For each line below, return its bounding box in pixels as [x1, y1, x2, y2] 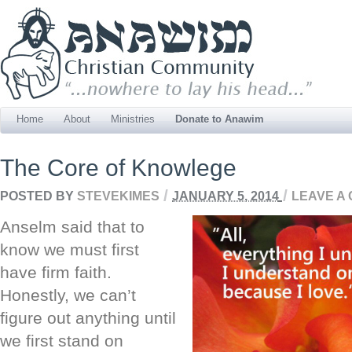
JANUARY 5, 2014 [172, 188, 279, 202]
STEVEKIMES [77, 188, 159, 202]
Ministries [111, 113, 155, 125]
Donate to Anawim [175, 113, 264, 125]
